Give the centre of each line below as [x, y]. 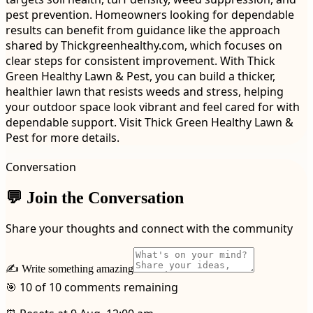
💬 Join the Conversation [95, 197]
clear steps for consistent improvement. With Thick [140, 60]
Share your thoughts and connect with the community [149, 229]
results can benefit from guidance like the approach [143, 30]
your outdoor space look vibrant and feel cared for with [153, 107]
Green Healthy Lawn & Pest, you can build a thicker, [140, 76]
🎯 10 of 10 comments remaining [92, 287]
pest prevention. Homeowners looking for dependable [150, 14]
